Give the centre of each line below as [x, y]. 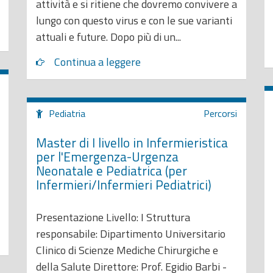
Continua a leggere [97, 62]
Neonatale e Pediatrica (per [112, 170]
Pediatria [67, 113]
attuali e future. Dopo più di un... [108, 37]
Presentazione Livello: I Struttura [113, 217]
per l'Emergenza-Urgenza [107, 156]
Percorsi [220, 113]
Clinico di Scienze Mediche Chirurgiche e [127, 250]
